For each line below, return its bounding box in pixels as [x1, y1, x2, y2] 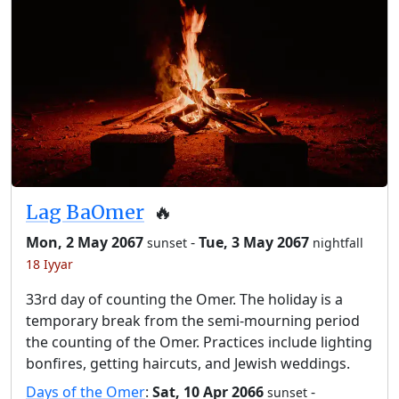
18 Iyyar [26, 256, 73, 273]
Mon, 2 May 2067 [26, 232, 143, 253]
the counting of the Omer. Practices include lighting [26, 332, 372, 353]
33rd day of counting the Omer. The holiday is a [26, 289, 343, 310]
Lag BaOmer [26, 200, 144, 225]
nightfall [313, 234, 363, 252]
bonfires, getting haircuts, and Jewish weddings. [26, 354, 350, 374]
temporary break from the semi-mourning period [26, 311, 360, 331]
